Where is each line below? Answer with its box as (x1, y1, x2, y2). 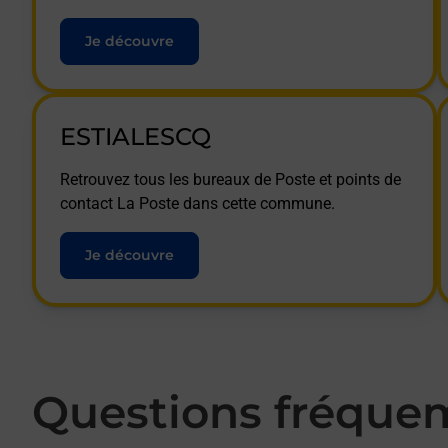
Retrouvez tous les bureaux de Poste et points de (60, 170, 401, 189)
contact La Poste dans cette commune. (60, 194, 335, 213)
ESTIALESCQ (60, 122, 211, 151)
